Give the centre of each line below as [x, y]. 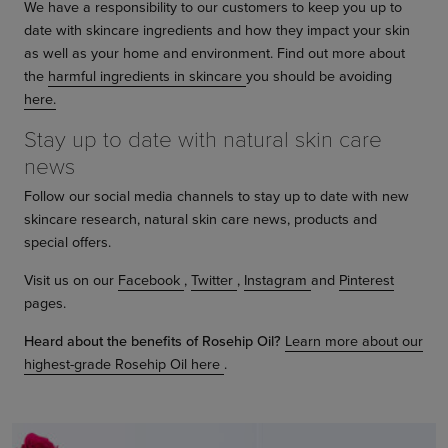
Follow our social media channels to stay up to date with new [216, 195]
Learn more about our [354, 340]
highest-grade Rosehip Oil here [124, 363]
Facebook [151, 279]
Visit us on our [71, 279]
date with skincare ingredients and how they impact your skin [217, 29]
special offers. [67, 241]
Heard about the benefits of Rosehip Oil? [154, 340]
